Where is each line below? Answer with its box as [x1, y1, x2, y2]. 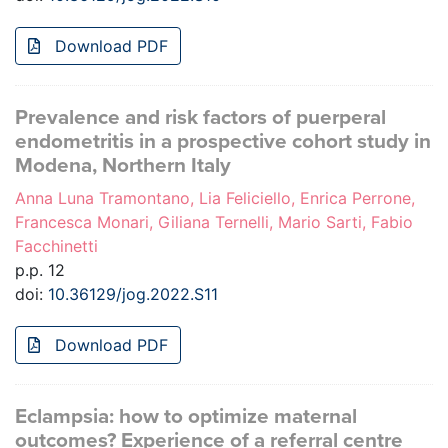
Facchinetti [15, 236, 98, 257]
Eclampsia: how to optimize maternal [15, 404, 357, 430]
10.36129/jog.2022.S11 [48, 284, 218, 305]
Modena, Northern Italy [15, 153, 231, 179]
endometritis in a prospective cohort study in [15, 129, 431, 155]
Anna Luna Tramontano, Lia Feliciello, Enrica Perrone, [15, 188, 415, 209]
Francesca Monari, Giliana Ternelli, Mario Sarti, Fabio [15, 212, 413, 233]
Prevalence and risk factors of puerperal [15, 105, 386, 131]
